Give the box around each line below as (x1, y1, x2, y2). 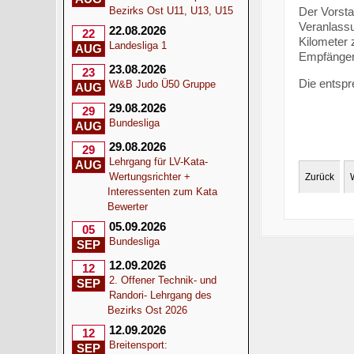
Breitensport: (109, 339, 168, 351)
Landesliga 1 (109, 40, 168, 51)
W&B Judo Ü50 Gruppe (109, 78, 217, 90)
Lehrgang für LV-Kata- (109, 156, 209, 168)
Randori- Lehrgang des (109, 289, 213, 301)
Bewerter (107, 201, 149, 213)
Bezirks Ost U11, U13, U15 (109, 5, 234, 17)
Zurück (304, 171, 334, 183)
